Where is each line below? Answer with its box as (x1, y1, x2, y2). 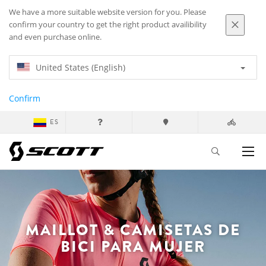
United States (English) (36, 62, 125, 73)
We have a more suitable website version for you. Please (9, 7, 206, 17)
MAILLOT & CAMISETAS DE (26, 218, 240, 241)
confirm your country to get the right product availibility (9, 20, 207, 30)
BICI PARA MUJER (61, 235, 205, 258)
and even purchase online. (9, 32, 102, 42)
